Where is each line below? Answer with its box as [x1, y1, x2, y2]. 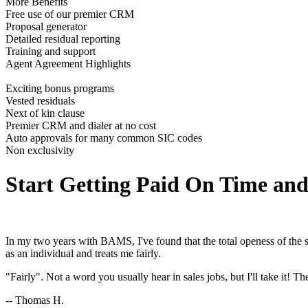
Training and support [5, 45, 96, 58]
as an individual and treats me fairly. [5, 247, 161, 260]
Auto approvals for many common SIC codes [5, 132, 202, 144]
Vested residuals [5, 95, 75, 107]
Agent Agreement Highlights [5, 58, 131, 70]
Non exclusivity [5, 144, 74, 157]
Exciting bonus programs [5, 82, 114, 95]
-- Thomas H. [5, 294, 64, 307]
